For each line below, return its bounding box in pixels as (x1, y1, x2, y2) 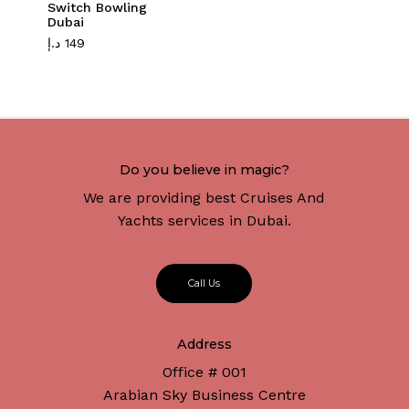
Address (176, 336, 232, 353)
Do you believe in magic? (119, 161, 289, 178)
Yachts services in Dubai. (117, 211, 291, 229)
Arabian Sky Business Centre (102, 386, 306, 404)
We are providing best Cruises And (83, 188, 326, 206)
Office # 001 (162, 363, 246, 382)
